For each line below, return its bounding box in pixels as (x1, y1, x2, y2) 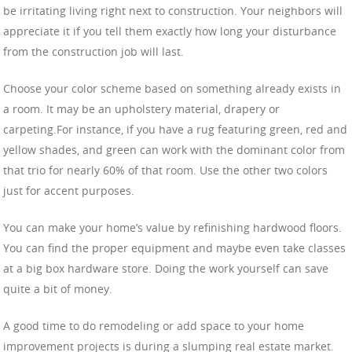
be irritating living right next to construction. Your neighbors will (3, 2, 343, 18)
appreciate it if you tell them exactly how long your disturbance (3, 23, 336, 38)
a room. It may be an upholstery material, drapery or (3, 101, 280, 116)
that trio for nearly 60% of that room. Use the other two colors (3, 162, 328, 178)
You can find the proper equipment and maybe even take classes (3, 240, 346, 255)
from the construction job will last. (3, 43, 184, 59)
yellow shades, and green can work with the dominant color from (3, 141, 345, 157)
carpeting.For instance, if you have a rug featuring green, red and (3, 121, 347, 137)
